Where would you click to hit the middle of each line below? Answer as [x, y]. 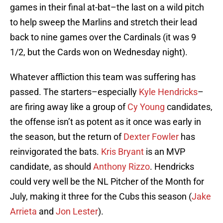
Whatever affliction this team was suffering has [103, 77]
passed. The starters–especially [74, 92]
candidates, [189, 107]
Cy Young [146, 107]
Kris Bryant [122, 152]
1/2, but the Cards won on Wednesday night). [99, 52]
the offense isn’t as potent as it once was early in [106, 122]
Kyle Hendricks [168, 92]
